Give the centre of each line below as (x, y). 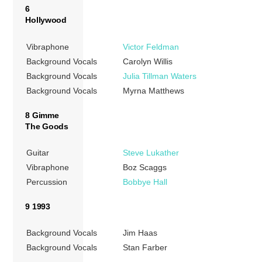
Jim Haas (140, 233)
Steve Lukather (151, 153)
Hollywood (46, 20)
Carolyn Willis (148, 61)
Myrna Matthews (154, 90)
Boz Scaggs (145, 168)
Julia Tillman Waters (160, 76)
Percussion (47, 182)
